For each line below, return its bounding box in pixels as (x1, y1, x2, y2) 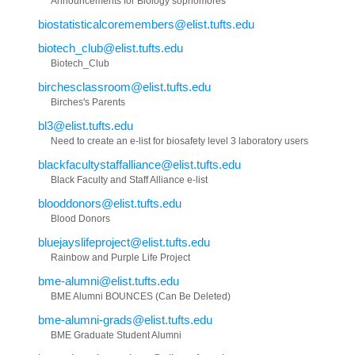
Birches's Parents (51, 97, 125, 109)
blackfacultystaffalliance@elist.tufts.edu (38, 158, 241, 172)
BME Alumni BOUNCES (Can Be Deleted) (51, 291, 231, 303)
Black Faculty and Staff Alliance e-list (51, 174, 208, 186)
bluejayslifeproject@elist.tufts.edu (38, 235, 210, 250)
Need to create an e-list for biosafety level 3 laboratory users (51, 136, 308, 147)
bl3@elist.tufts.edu (38, 119, 133, 133)
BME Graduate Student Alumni (51, 330, 181, 342)
